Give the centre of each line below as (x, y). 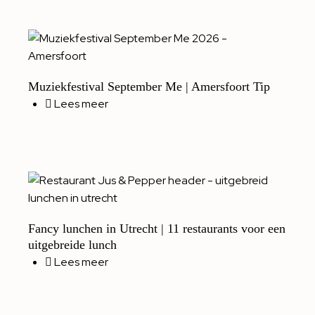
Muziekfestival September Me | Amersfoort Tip (149, 87)
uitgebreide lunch (72, 245)
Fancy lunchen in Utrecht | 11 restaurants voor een (157, 229)
